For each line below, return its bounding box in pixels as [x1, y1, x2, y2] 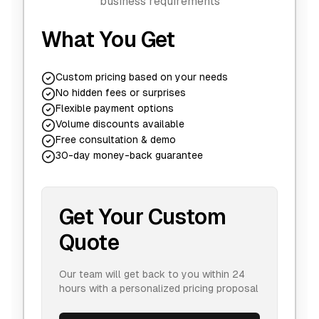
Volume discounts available [56, 118, 184, 130]
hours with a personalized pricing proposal [59, 283, 258, 294]
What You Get [41, 27, 175, 52]
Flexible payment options [56, 103, 174, 114]
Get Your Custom [59, 204, 226, 229]
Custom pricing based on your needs [56, 71, 228, 83]
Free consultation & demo [56, 134, 176, 145]
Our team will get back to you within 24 [59, 268, 245, 280]
